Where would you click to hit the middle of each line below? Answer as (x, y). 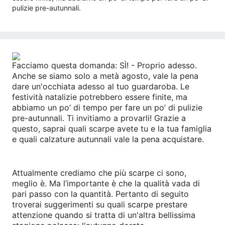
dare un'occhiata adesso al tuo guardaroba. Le (101, 86)
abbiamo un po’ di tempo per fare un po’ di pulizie (107, 107)
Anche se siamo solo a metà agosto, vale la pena (105, 76)
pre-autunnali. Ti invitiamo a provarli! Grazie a (99, 118)
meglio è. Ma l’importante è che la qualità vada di (106, 183)
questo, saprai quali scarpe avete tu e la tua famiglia (112, 129)
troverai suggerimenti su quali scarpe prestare (100, 204)
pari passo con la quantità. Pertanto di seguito (100, 194)
